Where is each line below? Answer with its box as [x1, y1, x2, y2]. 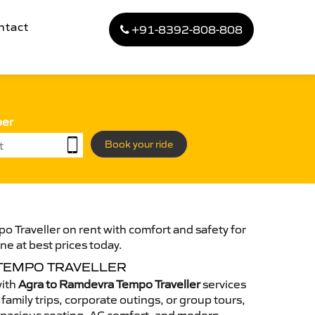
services [200, 277, 246, 291]
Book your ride [105, 138, 173, 150]
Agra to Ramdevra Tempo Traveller [18, 277, 200, 291]
